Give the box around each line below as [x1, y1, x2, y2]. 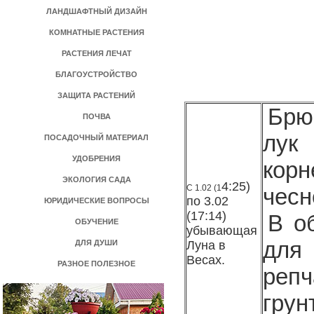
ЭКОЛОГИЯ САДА [62, 175, 131, 184]
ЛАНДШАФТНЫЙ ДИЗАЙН [46, 7, 147, 15]
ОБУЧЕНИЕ [75, 217, 118, 226]
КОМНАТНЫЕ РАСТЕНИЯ [49, 28, 144, 36]
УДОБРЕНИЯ [72, 154, 121, 163]
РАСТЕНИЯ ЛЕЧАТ [62, 49, 132, 57]
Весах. [186, 253, 225, 267]
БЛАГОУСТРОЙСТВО [55, 70, 138, 78]
